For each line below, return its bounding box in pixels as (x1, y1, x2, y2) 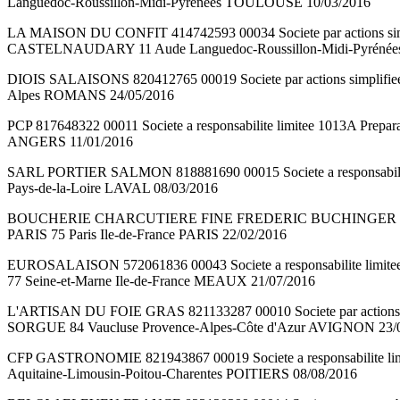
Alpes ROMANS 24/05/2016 (7, 87, 174, 104)
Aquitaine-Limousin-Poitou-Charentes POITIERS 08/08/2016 (7, 366, 357, 382)
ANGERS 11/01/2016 (7, 134, 133, 150)
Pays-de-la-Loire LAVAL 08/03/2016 (7, 180, 218, 196)
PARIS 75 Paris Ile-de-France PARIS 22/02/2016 (7, 227, 287, 243)
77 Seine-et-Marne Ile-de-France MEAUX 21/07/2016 (7, 273, 315, 289)
